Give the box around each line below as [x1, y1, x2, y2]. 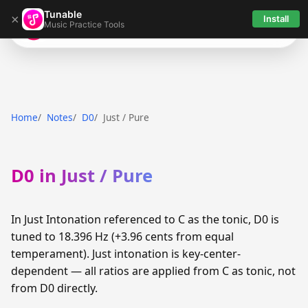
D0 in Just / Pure [11, 164, 153, 188]
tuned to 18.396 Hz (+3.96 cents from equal [11, 229, 234, 245]
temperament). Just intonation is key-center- [11, 246, 241, 262]
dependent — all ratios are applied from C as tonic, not [11, 263, 296, 279]
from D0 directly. [11, 280, 98, 296]
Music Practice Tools [44, 19, 124, 30]
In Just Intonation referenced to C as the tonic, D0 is [11, 212, 279, 228]
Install [263, 13, 289, 24]
